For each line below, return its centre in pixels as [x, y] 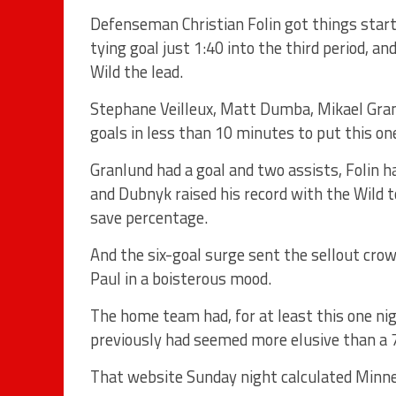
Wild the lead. [137, 71]
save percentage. [149, 217]
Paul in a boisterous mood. [181, 278]
